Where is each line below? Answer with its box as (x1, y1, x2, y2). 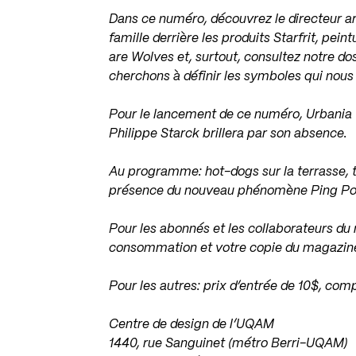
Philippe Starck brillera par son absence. (109, 128, 348, 140)
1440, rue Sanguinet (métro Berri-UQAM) (109, 338, 349, 350)
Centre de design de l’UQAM (109, 319, 275, 331)
